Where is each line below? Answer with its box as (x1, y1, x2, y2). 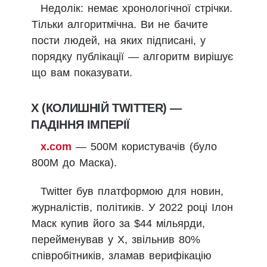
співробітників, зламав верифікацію (32, 250, 212, 262)
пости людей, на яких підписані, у (32, 34, 206, 46)
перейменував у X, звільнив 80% (32, 234, 200, 246)
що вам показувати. (32, 66, 132, 79)
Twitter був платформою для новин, (41, 185, 223, 198)
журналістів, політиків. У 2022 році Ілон (32, 201, 233, 214)
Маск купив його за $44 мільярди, (32, 218, 205, 230)
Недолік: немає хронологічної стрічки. (41, 2, 232, 14)
